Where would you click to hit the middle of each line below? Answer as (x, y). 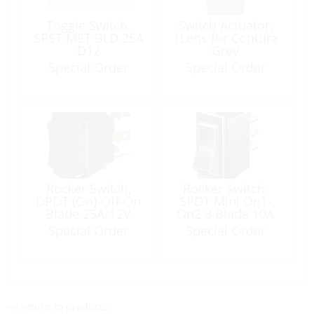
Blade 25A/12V (89, 213)
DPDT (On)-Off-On (89, 201)
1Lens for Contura (225, 37)
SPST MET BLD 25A (88, 37)
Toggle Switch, (89, 25)
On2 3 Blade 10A (226, 213)
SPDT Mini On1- (225, 201)
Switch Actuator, (226, 25)
